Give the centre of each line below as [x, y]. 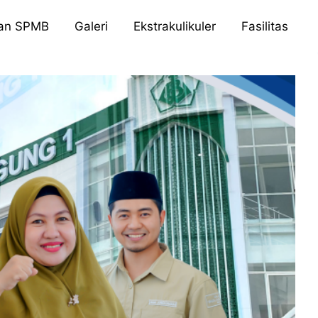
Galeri [91, 26]
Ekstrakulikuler [174, 26]
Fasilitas [264, 26]
